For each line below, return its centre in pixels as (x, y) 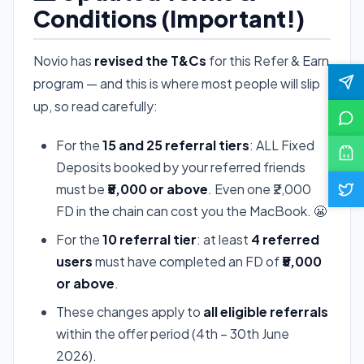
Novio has (64, 60)
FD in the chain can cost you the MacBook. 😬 (191, 210)
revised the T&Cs (150, 60)
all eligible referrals (266, 311)
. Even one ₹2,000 (260, 188)
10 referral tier (149, 239)
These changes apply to (130, 311)
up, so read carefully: (95, 106)
